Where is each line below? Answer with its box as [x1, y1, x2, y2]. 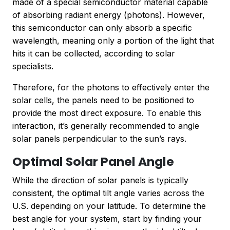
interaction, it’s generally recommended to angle [12, 121, 199, 131]
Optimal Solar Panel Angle [12, 153, 174, 170]
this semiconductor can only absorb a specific [12, 23, 192, 33]
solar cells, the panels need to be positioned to [12, 95, 194, 105]
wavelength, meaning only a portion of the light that [12, 35, 214, 46]
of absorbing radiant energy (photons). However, [12, 10, 205, 20]
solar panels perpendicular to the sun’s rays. [12, 133, 186, 144]
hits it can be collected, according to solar [12, 48, 175, 59]
